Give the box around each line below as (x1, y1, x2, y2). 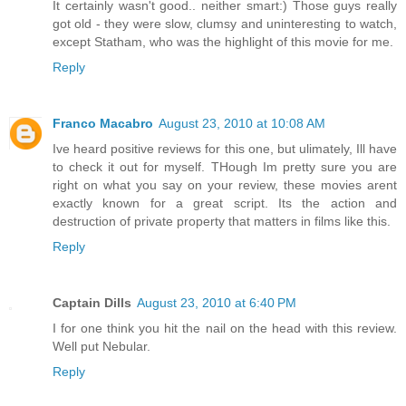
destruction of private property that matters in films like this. (53, 213, 391, 228)
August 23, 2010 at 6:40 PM (137, 295, 296, 310)
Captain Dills (53, 295, 131, 310)
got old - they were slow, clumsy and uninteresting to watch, (53, 15, 397, 31)
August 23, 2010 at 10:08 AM (159, 115, 325, 130)
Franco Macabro (53, 115, 153, 130)
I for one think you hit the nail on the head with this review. (53, 320, 397, 335)
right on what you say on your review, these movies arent (53, 177, 397, 192)
